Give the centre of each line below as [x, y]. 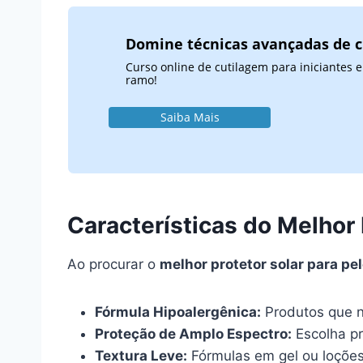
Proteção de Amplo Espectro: [193, 334]
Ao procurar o [113, 265]
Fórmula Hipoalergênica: [178, 312]
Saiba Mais [190, 117]
